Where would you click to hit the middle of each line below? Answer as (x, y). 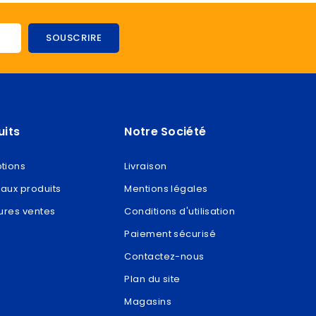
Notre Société (165, 131)
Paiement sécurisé (170, 233)
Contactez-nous (164, 256)
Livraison (146, 166)
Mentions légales (166, 188)
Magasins (148, 301)
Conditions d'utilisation (180, 211)
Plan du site (152, 279)
